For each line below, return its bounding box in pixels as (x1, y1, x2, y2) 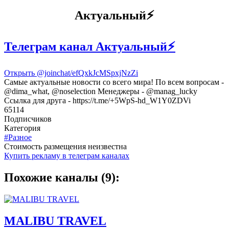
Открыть (4, 68, 37, 78)
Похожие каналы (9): (4, 171, 120, 185)
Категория (4, 124, 40, 133)
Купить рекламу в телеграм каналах (4, 151, 129, 161)
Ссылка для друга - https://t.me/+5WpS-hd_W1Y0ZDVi (4, 96, 191, 105)
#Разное (4, 133, 32, 142)
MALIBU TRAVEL (4, 214, 106, 227)
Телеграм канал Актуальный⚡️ (4, 40, 175, 54)
